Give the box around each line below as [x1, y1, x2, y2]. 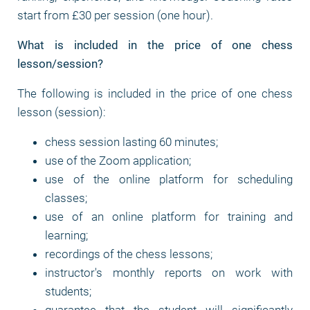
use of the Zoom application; [45, 154, 191, 167]
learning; [45, 228, 88, 242]
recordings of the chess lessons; [45, 247, 212, 261]
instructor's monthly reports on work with [45, 266, 293, 280]
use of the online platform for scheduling [45, 172, 293, 186]
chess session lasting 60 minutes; [45, 135, 218, 149]
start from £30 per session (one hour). [17, 8, 213, 22]
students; [45, 284, 91, 298]
